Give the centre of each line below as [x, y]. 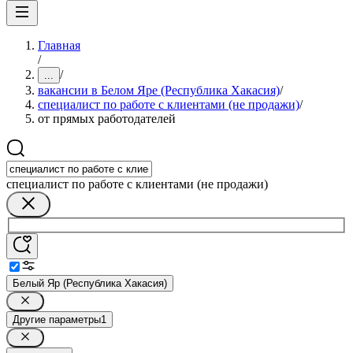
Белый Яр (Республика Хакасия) [90, 283]
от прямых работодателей [107, 119]
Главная [59, 45]
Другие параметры [57, 319]
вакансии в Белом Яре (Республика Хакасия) [159, 90]
